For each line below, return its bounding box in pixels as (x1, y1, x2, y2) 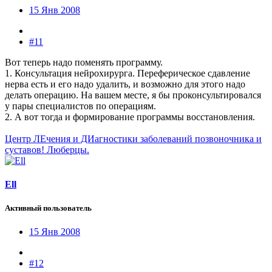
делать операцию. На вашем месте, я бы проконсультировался (5, 89, 261, 100)
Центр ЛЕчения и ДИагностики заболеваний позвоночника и (5, 133, 262, 144)
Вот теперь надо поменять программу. (5, 56, 163, 67)
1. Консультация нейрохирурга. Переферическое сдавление (5, 67, 250, 78)
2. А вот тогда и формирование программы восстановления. (5, 111, 255, 122)
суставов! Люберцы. (5, 144, 89, 155)
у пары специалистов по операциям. (5, 100, 156, 111)
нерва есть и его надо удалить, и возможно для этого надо (5, 78, 245, 89)
